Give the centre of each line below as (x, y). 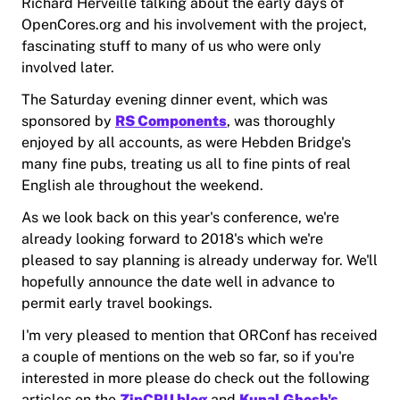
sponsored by (68, 121)
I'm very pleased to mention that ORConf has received (200, 336)
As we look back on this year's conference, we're (180, 218)
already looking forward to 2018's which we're (172, 239)
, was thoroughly (281, 121)
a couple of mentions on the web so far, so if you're (188, 357)
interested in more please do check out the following (196, 379)
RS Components (171, 121)
